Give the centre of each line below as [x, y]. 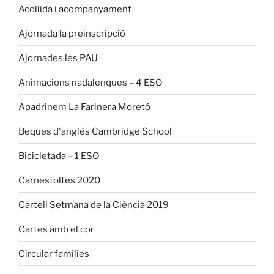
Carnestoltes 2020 [59, 180]
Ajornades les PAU [58, 58]
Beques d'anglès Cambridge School [95, 131]
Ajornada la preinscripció [72, 33]
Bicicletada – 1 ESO [59, 156]
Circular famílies [54, 254]
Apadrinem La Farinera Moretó [84, 107]
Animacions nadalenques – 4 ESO [90, 82]
